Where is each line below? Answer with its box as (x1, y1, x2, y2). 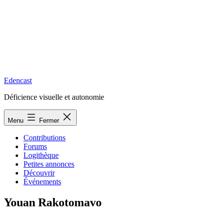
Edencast (4, 76, 32, 85)
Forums (23, 142, 47, 151)
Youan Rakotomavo (4, 196, 102, 209)
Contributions (23, 133, 66, 142)
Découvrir (23, 169, 55, 177)
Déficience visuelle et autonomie (4, 93, 104, 101)
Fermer (39, 117, 61, 124)
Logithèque (23, 151, 59, 159)
